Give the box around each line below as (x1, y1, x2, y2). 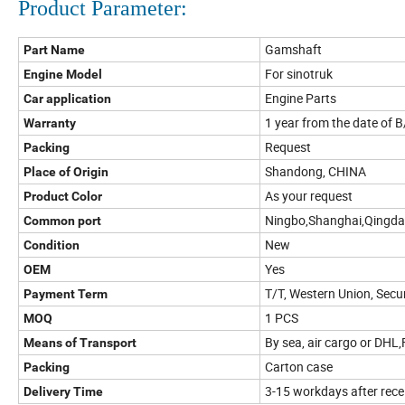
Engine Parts (265, 89, 336, 107)
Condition (24, 237, 80, 252)
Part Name (24, 42, 85, 57)
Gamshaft (265, 40, 322, 58)
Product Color (24, 188, 102, 203)
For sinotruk (265, 64, 333, 82)
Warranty (24, 115, 76, 130)
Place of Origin (24, 164, 108, 179)
